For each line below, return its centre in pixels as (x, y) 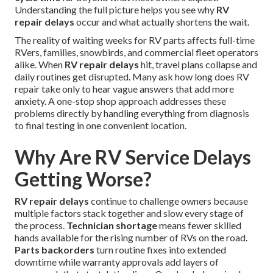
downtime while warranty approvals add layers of (117, 262)
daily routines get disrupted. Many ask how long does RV (132, 77)
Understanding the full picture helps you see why (115, 10)
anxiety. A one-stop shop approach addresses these (120, 101)
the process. (41, 225)
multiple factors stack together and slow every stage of (129, 213)
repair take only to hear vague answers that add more (124, 89)
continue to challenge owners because (168, 201)
